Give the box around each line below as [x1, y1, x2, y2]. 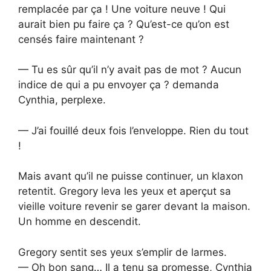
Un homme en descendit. [18, 215, 141, 228]
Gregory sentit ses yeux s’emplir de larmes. [18, 246, 227, 258]
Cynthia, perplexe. [18, 94, 106, 106]
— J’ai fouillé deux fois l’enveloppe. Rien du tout [18, 124, 249, 137]
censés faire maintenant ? [18, 33, 144, 45]
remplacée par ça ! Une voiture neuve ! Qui [18, 2, 226, 15]
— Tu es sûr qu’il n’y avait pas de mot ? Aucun [18, 64, 241, 76]
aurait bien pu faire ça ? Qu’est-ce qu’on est [18, 18, 229, 30]
